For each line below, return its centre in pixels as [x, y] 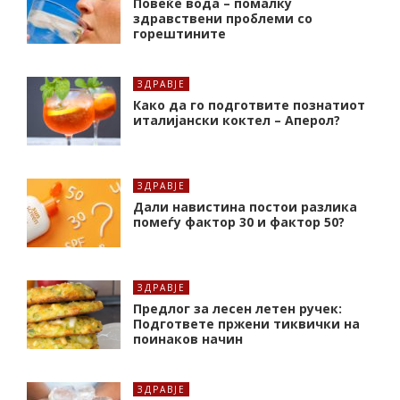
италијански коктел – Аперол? [237, 121]
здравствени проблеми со [223, 19]
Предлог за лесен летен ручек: [237, 309]
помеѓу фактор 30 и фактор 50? [239, 222]
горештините [179, 34]
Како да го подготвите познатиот [249, 105]
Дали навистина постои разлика [245, 207]
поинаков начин [188, 339]
